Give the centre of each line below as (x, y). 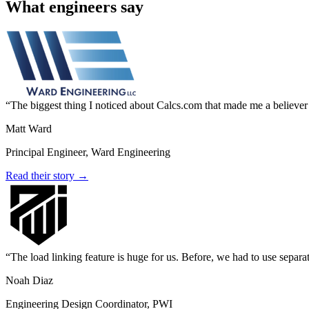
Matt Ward (29, 129)
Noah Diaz (29, 281)
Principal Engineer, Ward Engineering (88, 152)
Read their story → (47, 176)
